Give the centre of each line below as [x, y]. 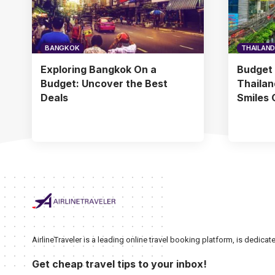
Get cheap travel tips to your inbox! [119, 264]
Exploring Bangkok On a [99, 69]
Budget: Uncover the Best [104, 83]
